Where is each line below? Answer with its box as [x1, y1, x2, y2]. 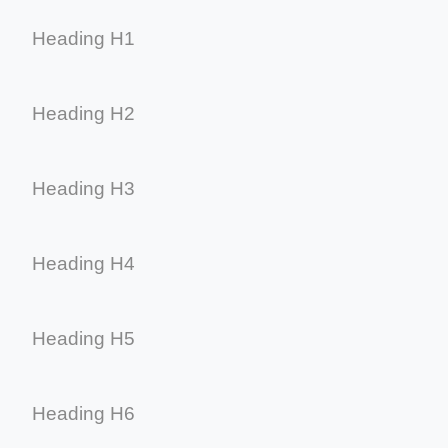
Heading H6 [32, 402, 135, 424]
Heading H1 [32, 27, 135, 49]
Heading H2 [32, 102, 135, 124]
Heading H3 [32, 177, 135, 199]
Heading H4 [32, 252, 135, 274]
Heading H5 [32, 327, 135, 349]
